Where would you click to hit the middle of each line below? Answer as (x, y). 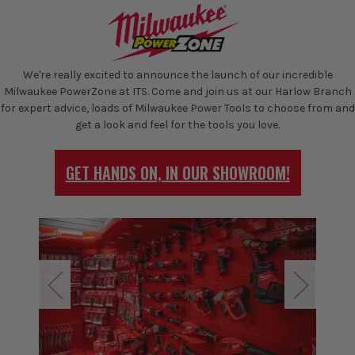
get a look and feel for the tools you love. (177, 125)
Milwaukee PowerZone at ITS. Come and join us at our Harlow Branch (177, 92)
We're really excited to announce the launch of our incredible (177, 75)
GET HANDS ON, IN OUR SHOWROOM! (177, 173)
